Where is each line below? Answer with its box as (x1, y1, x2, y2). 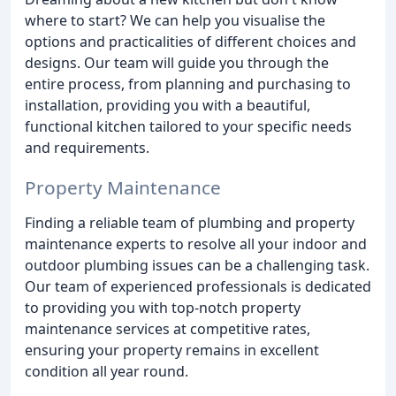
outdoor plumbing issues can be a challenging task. (25, 255, 369, 275)
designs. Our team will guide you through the (25, 53, 329, 73)
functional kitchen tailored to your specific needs (25, 117, 352, 137)
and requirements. (25, 138, 149, 158)
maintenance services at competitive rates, (25, 318, 310, 339)
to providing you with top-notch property (25, 297, 301, 317)
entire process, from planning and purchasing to (25, 74, 351, 95)
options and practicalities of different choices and (25, 32, 356, 52)
